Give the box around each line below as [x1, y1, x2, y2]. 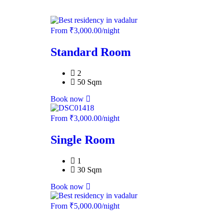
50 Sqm [77, 78, 102, 87]
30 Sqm [77, 165, 102, 174]
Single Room [51, 133, 115, 146]
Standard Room [51, 46, 131, 59]
